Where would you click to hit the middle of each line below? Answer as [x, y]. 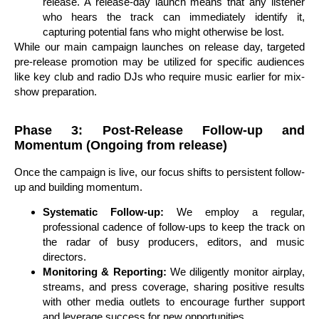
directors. [64, 257]
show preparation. [56, 91]
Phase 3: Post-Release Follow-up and [159, 131]
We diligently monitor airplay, [236, 272]
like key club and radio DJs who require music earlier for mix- [159, 76]
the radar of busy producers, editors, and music [174, 242]
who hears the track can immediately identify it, [174, 16]
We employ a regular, [234, 212]
